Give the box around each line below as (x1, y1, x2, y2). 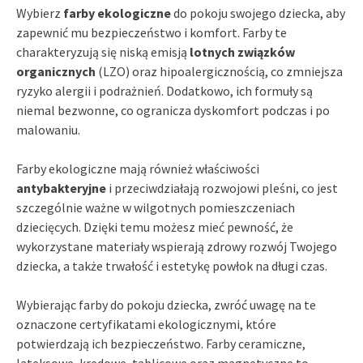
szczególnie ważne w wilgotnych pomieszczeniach (16, 199, 295, 216)
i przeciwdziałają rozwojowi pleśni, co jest (106, 179, 338, 196)
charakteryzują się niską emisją (16, 43, 190, 60)
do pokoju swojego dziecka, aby (171, 4, 345, 21)
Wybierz (16, 4, 63, 21)
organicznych (16, 62, 96, 79)
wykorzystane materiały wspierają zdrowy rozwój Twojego (16, 237, 337, 254)
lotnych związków (190, 43, 295, 60)
